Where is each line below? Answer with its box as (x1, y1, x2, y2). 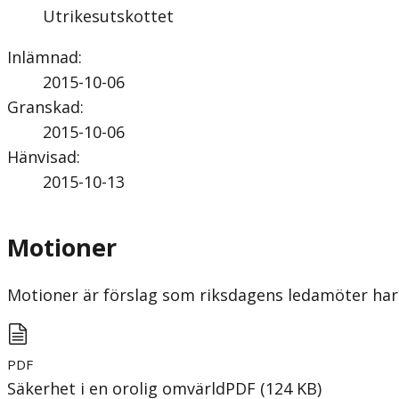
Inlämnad (7, 45, 78, 68)
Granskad (7, 95, 80, 118)
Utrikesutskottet (43, 4, 174, 27)
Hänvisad (7, 145, 77, 167)
